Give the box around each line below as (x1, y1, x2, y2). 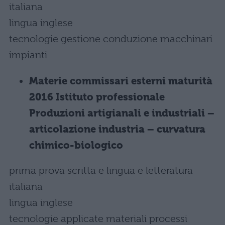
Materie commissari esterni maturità (29, 75, 212, 87)
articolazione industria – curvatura (29, 124, 205, 135)
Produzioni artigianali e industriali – (29, 107, 214, 119)
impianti (9, 49, 47, 61)
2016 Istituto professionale (29, 91, 165, 103)
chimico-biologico (29, 140, 123, 151)
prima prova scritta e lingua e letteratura (9, 165, 193, 176)
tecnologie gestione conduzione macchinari (9, 33, 212, 45)
